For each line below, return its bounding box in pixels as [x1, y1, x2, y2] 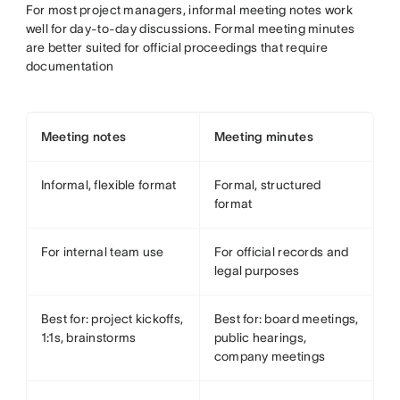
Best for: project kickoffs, [40, 312, 184, 327]
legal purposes [213, 263, 300, 279]
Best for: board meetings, [213, 312, 359, 327]
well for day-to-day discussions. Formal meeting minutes [25, 21, 355, 37]
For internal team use [40, 245, 164, 260]
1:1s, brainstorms [40, 330, 137, 346]
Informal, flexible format [40, 178, 177, 193]
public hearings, [213, 330, 307, 346]
